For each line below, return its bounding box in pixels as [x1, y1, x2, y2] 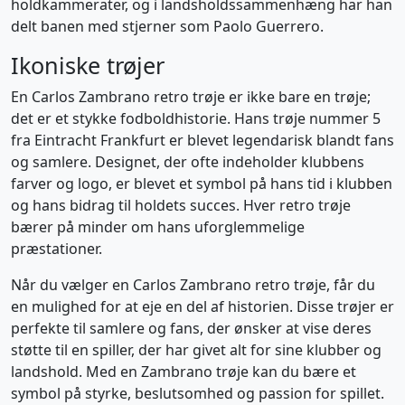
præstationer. [11, 239, 102, 259]
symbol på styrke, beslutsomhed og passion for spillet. [11, 383, 384, 403]
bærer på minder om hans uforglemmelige [11, 217, 305, 237]
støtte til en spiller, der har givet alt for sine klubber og [11, 340, 381, 360]
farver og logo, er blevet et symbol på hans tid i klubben [11, 174, 392, 193]
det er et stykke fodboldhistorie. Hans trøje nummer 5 [11, 108, 381, 128]
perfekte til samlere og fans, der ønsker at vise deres [11, 318, 372, 338]
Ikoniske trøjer [11, 50, 165, 80]
